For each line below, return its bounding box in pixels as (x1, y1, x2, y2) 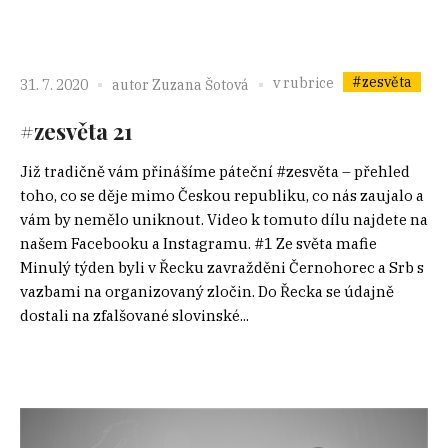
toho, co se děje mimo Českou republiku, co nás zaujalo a (20, 186, 424, 206)
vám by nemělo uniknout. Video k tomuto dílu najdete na (20, 210, 428, 230)
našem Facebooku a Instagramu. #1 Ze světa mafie (20, 234, 377, 254)
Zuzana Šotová (152, 75, 249, 94)
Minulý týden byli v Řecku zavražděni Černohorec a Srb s (20, 258, 424, 278)
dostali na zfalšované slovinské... (20, 306, 249, 326)
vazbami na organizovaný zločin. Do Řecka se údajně (20, 282, 394, 302)
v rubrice (273, 74, 337, 93)
